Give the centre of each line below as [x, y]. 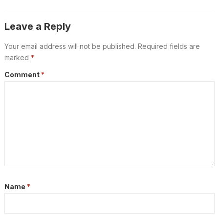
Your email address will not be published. [70, 46]
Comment [22, 74]
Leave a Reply [37, 26]
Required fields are [169, 46]
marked [17, 57]
